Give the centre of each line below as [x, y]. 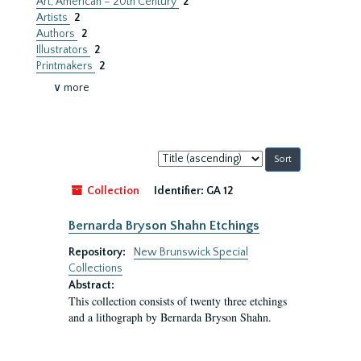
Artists [53, 18]
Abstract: [91, 285]
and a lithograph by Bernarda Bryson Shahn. [170, 317]
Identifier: [179, 191]
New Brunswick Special [191, 252]
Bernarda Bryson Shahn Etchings [164, 226]
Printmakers [66, 66]
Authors [57, 34]
